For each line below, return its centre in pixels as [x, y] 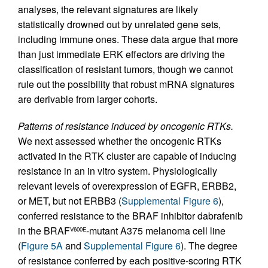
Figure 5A [42, 246]
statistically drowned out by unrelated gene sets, [119, 25]
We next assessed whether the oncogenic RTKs [120, 141]
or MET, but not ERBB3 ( [70, 201]
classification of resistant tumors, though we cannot [125, 69]
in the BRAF [44, 231]
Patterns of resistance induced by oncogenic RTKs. [126, 126]
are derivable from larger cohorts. [88, 99]
